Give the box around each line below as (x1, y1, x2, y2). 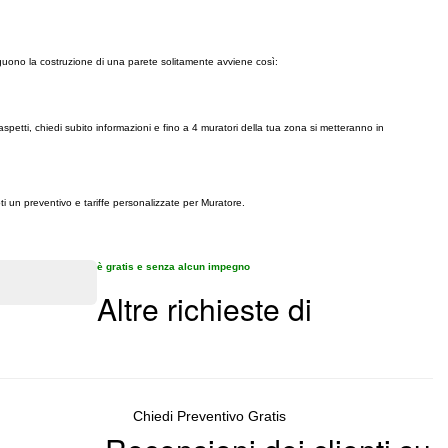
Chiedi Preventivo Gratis (132, 408, 286, 424)
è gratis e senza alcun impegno (97, 261, 250, 272)
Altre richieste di (97, 287, 312, 330)
